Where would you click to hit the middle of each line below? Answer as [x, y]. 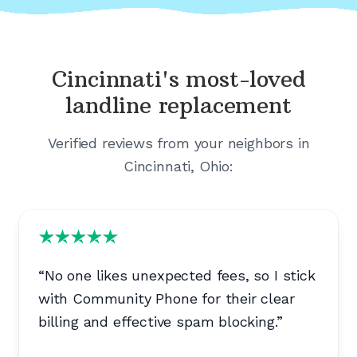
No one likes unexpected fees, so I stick [180, 276]
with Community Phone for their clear [167, 299]
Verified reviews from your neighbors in [178, 143]
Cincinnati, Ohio [177, 167]
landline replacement [178, 106]
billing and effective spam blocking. [157, 322]
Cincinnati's [115, 80]
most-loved [246, 80]
